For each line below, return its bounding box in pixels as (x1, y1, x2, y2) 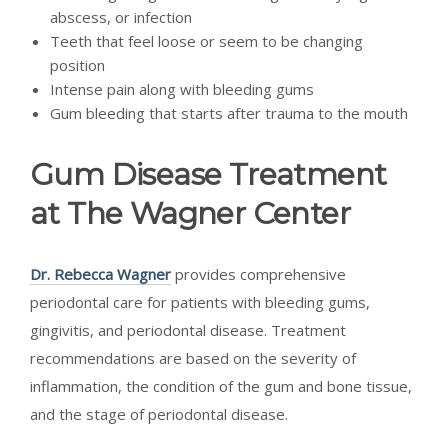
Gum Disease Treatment (30, 155, 387, 193)
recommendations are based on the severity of (30, 347, 356, 368)
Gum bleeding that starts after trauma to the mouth (50, 102, 408, 123)
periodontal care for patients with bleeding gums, (30, 291, 370, 312)
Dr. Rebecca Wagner (30, 263, 171, 284)
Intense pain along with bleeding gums (50, 78, 314, 99)
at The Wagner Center (30, 194, 350, 232)
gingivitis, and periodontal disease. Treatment (30, 319, 346, 340)
